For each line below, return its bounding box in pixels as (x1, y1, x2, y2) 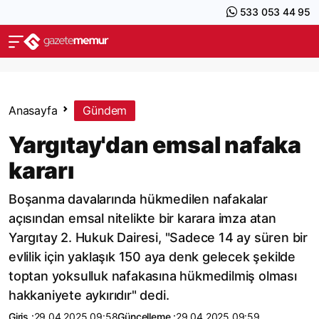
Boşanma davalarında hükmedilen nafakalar (9, 192, 268, 206)
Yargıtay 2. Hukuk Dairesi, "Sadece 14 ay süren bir (9, 230, 308, 245)
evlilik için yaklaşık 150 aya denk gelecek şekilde (9, 249, 296, 264)
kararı (9, 157, 74, 184)
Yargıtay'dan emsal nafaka (9, 131, 301, 159)
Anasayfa (9, 103, 58, 117)
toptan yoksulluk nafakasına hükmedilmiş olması (9, 268, 297, 283)
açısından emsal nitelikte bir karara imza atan (9, 211, 276, 226)
